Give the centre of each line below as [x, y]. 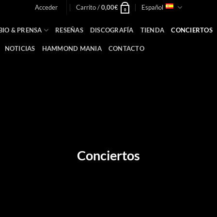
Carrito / [88, 7]
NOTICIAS [20, 48]
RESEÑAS [69, 30]
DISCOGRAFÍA [112, 30]
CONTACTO [126, 48]
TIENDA [152, 30]
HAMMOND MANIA [72, 48]
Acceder [46, 7]
